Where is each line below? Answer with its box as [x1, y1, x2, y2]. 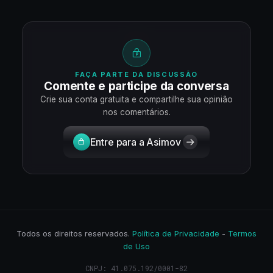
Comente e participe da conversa [44, 79, 229, 93]
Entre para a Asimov [90, 136, 181, 148]
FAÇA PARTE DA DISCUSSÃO [75, 70, 198, 79]
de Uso [123, 241, 150, 251]
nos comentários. [102, 107, 171, 117]
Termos [228, 229, 257, 238]
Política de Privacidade [132, 229, 219, 238]
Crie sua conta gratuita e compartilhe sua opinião [40, 94, 233, 104]
